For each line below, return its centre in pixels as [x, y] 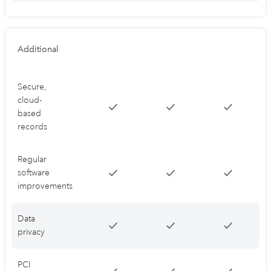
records [32, 127]
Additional [38, 50]
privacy [31, 232]
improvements [45, 186]
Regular [32, 160]
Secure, [32, 87]
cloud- [30, 100]
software [34, 173]
